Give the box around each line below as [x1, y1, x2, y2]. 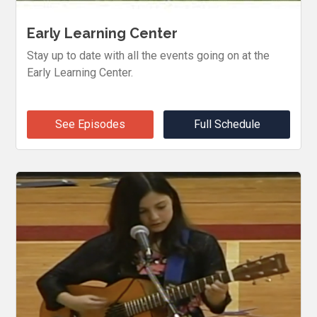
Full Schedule [193, 117, 260, 131]
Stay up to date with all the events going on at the [27, 48, 270, 62]
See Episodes [54, 117, 125, 131]
